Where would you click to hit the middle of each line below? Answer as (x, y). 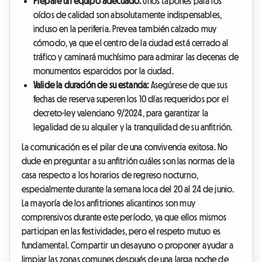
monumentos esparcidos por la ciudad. (104, 71)
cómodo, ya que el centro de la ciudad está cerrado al (131, 43)
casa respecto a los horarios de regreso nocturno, (110, 175)
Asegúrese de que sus (188, 85)
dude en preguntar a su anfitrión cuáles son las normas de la (128, 161)
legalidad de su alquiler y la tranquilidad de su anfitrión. (133, 127)
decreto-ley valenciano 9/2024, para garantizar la (121, 113)
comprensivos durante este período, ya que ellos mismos (124, 217)
